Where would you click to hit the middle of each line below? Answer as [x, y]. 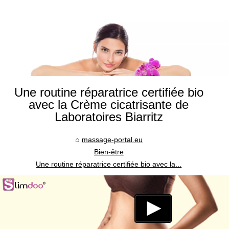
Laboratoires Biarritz [109, 117]
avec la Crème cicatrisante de [109, 105]
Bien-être [109, 152]
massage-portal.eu [112, 140]
